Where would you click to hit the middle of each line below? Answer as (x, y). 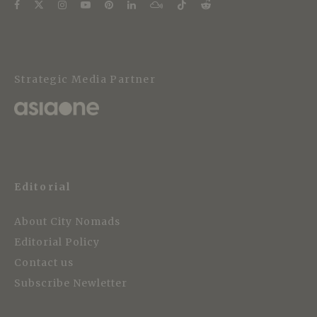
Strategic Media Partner (85, 80)
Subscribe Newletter (71, 283)
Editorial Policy (57, 242)
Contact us (44, 262)
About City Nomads (67, 221)
